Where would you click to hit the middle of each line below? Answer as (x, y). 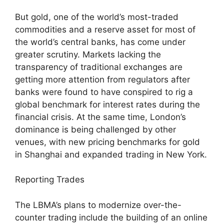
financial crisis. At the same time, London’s (100, 117)
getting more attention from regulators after (102, 79)
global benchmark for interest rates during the (107, 104)
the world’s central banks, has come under (100, 42)
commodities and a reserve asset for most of (105, 29)
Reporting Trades (50, 180)
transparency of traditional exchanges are (99, 67)
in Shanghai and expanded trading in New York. (111, 154)
